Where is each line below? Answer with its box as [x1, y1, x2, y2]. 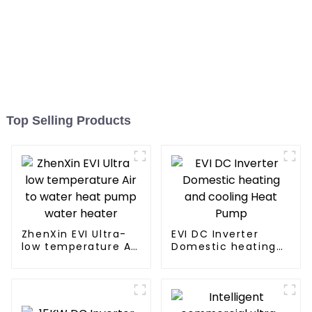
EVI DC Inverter [171, 227, 259, 242]
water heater [21, 265, 98, 279]
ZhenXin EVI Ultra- [21, 227, 127, 242]
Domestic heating [171, 240, 276, 254]
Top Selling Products [6, 114, 131, 128]
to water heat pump [21, 252, 140, 267]
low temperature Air [21, 240, 139, 254]
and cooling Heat [171, 252, 272, 267]
